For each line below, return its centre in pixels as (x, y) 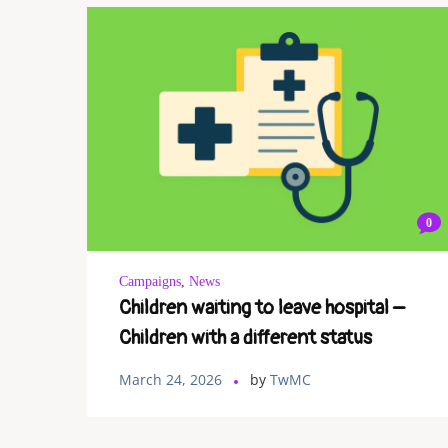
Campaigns (150, 282)
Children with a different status (245, 338)
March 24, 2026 (170, 380)
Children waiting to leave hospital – (262, 308)
